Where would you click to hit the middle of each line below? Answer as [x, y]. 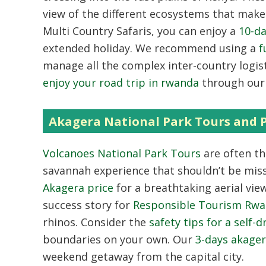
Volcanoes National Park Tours [122, 153]
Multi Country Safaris [97, 31]
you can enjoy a [197, 31]
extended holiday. [88, 48]
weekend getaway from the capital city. [143, 256]
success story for [88, 205]
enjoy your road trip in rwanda [121, 82]
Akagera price [78, 187]
